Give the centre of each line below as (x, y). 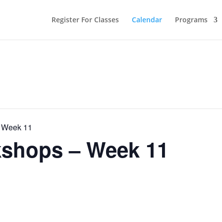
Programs (191, 20)
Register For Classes (85, 20)
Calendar (147, 20)
